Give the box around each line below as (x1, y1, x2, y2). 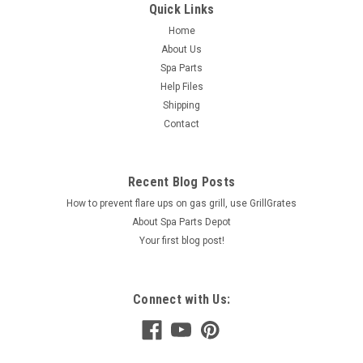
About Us (161, 44, 202, 55)
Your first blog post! (139, 235, 224, 246)
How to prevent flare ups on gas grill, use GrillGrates (66, 198, 297, 209)
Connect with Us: (133, 292, 230, 307)
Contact (164, 118, 199, 130)
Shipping (163, 100, 200, 111)
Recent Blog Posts (127, 174, 236, 190)
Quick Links (148, 2, 215, 17)
